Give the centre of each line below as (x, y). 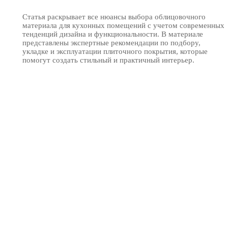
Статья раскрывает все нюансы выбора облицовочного (114, 17)
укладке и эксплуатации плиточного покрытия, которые (115, 51)
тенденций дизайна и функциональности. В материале (113, 34)
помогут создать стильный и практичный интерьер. (108, 60)
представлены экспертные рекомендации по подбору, (111, 42)
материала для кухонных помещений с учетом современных (123, 25)
